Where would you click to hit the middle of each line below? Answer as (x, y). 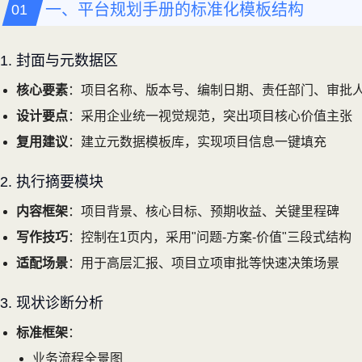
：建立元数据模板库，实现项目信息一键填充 (197, 141)
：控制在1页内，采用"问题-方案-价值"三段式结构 (210, 237)
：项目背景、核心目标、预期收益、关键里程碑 (204, 211)
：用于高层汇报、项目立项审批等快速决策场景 (204, 263)
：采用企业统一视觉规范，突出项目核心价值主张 (210, 116)
